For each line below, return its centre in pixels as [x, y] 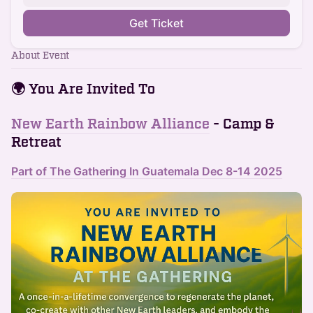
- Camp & [242, 124]
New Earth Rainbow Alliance [110, 124]
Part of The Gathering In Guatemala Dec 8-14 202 [143, 171]
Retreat [36, 143]
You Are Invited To [92, 89]
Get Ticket [156, 23]
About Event [40, 56]
